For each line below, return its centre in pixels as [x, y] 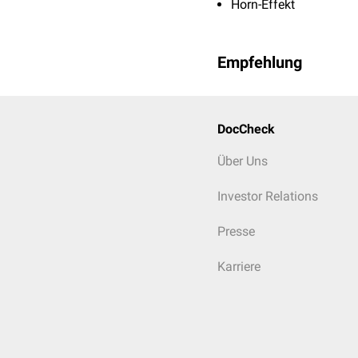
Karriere [239, 267]
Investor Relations [268, 196]
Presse [236, 231]
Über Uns [243, 161]
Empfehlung [260, 62]
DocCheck [246, 129]
